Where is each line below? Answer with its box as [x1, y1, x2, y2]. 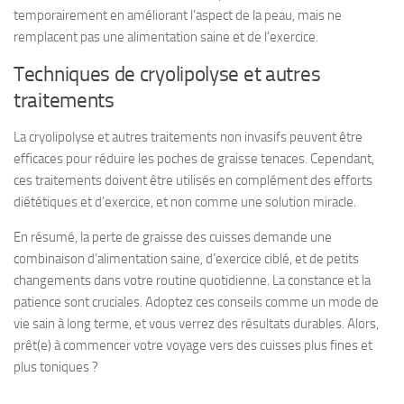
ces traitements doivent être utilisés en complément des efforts [14, 172, 372, 188]
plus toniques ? [14, 359, 98, 375]
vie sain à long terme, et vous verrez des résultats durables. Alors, [14, 316, 379, 332]
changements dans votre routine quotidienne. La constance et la [14, 272, 371, 289]
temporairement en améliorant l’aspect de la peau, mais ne [14, 7, 342, 23]
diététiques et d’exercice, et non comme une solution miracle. [14, 194, 356, 210]
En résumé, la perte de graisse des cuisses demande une [14, 229, 332, 245]
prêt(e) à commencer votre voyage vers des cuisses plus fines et [14, 337, 372, 353]
